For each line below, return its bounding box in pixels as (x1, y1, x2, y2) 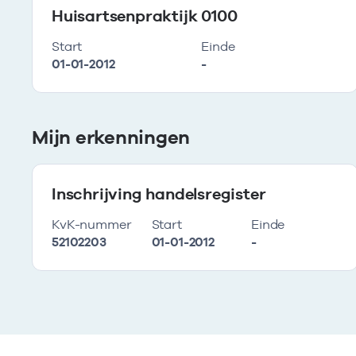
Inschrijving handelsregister (52, 184, 266, 203)
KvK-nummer (52, 217, 132, 232)
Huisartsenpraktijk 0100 (52, 6, 238, 25)
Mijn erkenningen (32, 126, 191, 149)
